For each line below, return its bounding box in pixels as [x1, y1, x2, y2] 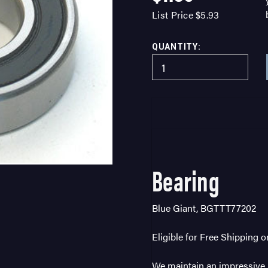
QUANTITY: [152, 41, 201, 51]
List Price [152, 7, 193, 22]
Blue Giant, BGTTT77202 [152, 200, 256, 215]
